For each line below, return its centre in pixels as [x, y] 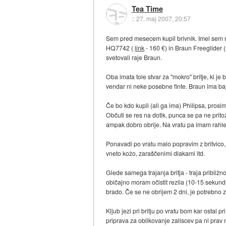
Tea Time [147, 9]
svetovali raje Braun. [134, 58]
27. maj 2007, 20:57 [163, 19]
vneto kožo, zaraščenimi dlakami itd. [156, 153]
